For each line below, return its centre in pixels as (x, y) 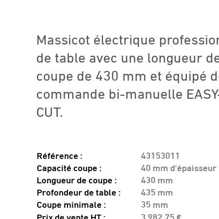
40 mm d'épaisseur (178, 168)
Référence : (59, 156)
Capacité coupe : (69, 168)
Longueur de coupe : (77, 180)
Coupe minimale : (71, 205)
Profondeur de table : (78, 193)
